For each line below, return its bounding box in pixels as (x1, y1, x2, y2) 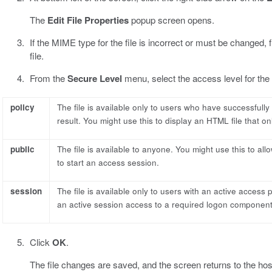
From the (29, 71, 67, 84)
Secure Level (67, 71, 122, 85)
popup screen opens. (128, 13, 214, 26)
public (10, 143, 35, 155)
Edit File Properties (47, 13, 129, 27)
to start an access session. (57, 156, 159, 168)
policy (10, 101, 35, 113)
